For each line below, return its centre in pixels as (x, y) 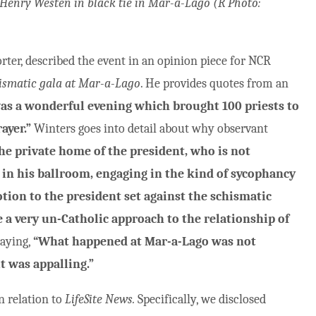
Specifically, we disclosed (202, 300)
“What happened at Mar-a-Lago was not (145, 242)
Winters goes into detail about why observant (150, 129)
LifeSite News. (102, 300)
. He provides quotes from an (215, 84)
